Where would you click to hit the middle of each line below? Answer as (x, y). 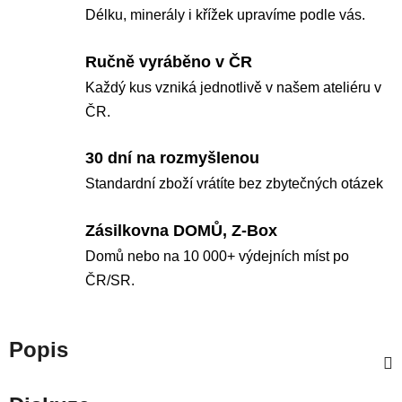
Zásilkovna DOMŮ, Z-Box (181, 230)
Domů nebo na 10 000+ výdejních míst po (217, 256)
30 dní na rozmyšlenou (172, 158)
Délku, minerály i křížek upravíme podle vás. (225, 15)
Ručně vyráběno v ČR (169, 61)
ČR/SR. (110, 280)
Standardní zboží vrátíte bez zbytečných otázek (234, 184)
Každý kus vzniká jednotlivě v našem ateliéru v (233, 87)
